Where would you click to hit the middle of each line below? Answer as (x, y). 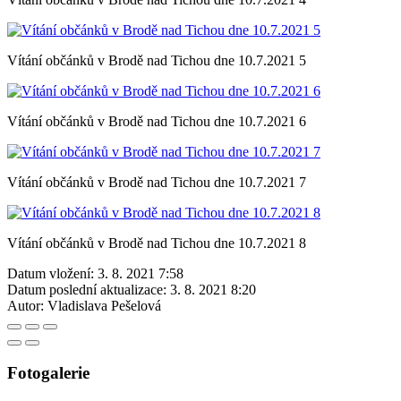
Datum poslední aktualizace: (87, 289)
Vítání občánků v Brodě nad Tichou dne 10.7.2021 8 (157, 243)
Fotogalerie (48, 372)
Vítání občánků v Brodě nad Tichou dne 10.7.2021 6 (157, 121)
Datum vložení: (51, 273)
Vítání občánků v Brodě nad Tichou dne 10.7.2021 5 (157, 60)
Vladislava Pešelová (104, 305)
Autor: (26, 305)
